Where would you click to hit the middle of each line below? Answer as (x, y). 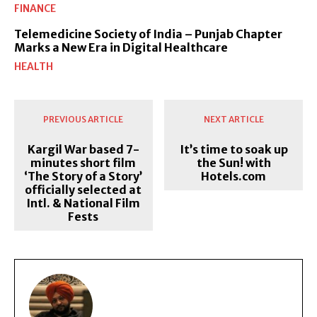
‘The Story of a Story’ (83, 176)
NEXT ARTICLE (234, 119)
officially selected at (83, 189)
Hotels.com (234, 176)
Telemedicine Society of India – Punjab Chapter (148, 34)
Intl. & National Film (83, 203)
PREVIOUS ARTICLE (83, 119)
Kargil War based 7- (83, 149)
